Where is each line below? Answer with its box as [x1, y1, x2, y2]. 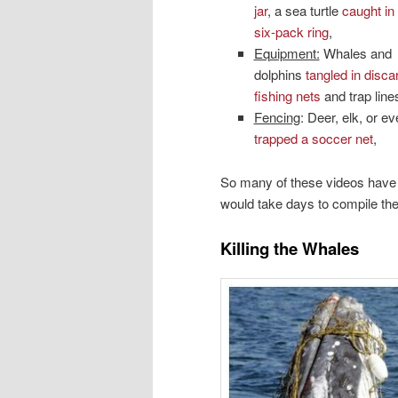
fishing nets [253, 86, 321, 106]
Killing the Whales [220, 236, 359, 261]
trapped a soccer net [253, 129, 373, 148]
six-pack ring [253, 22, 329, 42]
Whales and [319, 44, 392, 63]
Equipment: [253, 44, 320, 63]
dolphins [253, 65, 306, 84]
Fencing [253, 107, 300, 127]
